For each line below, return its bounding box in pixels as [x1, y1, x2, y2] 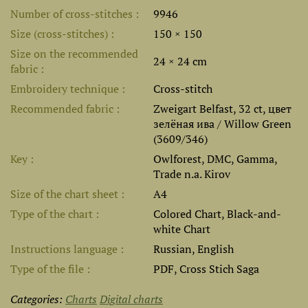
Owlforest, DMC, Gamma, [153, 151, 277, 166]
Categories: [10, 291, 65, 307]
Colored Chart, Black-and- [153, 206, 281, 221]
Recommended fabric [10, 101, 116, 116]
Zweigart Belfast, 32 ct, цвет [153, 101, 291, 116]
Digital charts [100, 291, 163, 307]
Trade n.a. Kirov [153, 166, 230, 181]
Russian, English [153, 241, 234, 256]
